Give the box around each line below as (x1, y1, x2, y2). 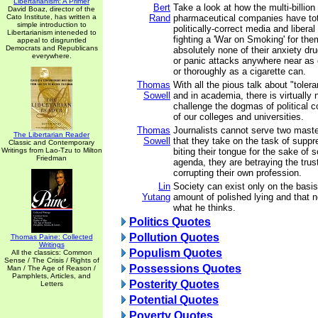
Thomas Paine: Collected (10, 233, 93, 241)
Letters (40, 280, 63, 287)
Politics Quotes (129, 216, 211, 228)
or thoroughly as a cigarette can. (173, 66, 306, 77)
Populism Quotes (129, 247, 222, 259)
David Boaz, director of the (8, 5, 95, 13)
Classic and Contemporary (9, 138, 94, 146)
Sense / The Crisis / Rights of (4, 256, 99, 264)
